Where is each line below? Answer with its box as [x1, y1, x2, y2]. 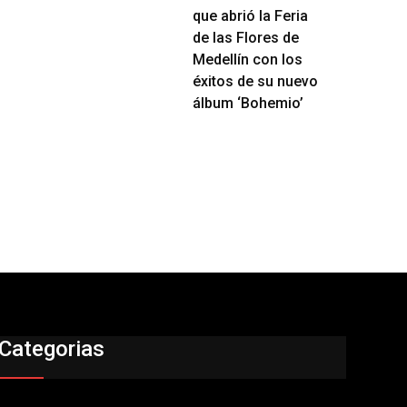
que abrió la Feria [193, 7, 308, 25]
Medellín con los [193, 51, 303, 68]
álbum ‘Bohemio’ [193, 94, 303, 112]
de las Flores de [193, 29, 299, 46]
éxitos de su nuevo [193, 73, 318, 90]
